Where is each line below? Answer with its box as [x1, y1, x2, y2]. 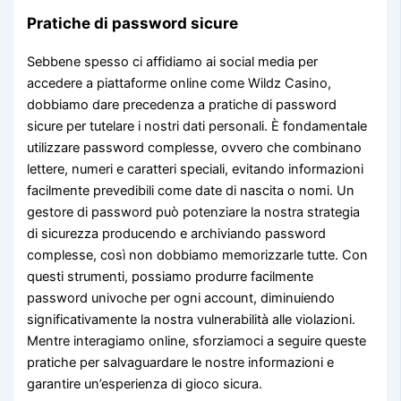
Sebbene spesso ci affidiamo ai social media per [27, 53, 319, 70]
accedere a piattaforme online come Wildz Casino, [27, 74, 332, 91]
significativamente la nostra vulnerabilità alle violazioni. [27, 311, 356, 328]
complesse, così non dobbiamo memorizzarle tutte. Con [27, 246, 369, 263]
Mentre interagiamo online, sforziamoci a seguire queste [27, 332, 367, 349]
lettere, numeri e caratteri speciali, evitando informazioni [27, 160, 364, 177]
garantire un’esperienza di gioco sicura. [27, 375, 263, 392]
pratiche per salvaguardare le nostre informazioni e [27, 354, 335, 371]
